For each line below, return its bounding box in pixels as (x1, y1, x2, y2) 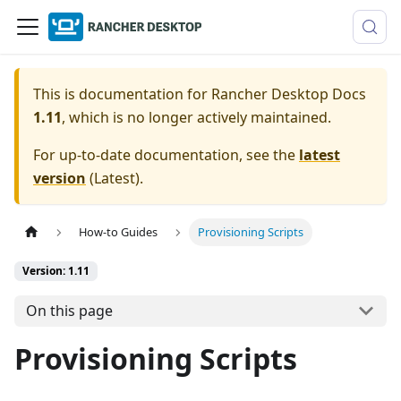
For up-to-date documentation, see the (33, 145, 299, 165)
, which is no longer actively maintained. (62, 107, 331, 127)
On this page (25, 301, 113, 321)
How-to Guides (79, 224, 158, 241)
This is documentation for (33, 84, 211, 104)
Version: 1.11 (22, 263, 90, 279)
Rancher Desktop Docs (211, 84, 366, 104)
